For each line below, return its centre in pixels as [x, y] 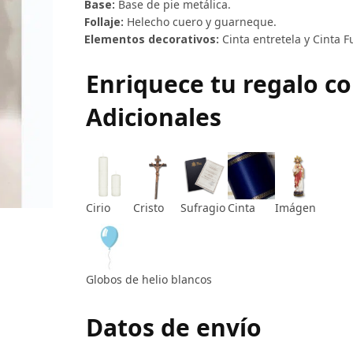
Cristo [148, 207]
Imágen [295, 207]
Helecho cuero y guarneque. [201, 21]
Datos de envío [173, 327]
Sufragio [203, 207]
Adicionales [153, 117]
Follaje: [104, 21]
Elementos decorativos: [151, 39]
